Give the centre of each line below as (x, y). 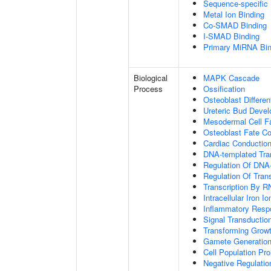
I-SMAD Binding (231, 36)
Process (148, 89)
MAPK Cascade (231, 78)
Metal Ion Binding (234, 14)
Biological (151, 78)
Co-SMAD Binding (235, 25)
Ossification (224, 89)
